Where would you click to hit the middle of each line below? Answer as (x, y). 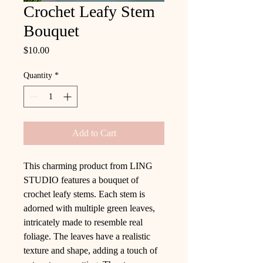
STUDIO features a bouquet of (81, 180)
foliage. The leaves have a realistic (87, 236)
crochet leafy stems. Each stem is (84, 194)
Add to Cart (94, 133)
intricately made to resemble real (83, 222)
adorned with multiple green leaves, (89, 208)
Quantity (38, 75)
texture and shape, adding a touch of (90, 250)
